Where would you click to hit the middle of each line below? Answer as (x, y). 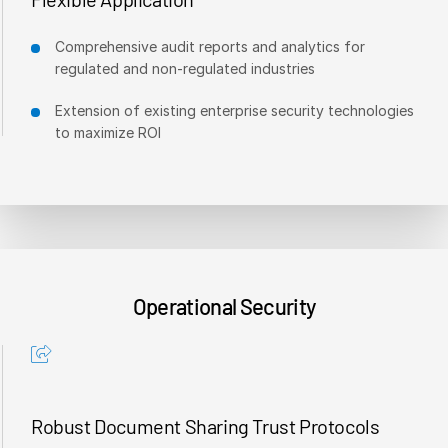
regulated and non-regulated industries (185, 68)
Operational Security (224, 305)
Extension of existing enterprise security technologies (234, 110)
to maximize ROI (108, 132)
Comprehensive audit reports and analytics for (210, 46)
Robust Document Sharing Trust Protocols (205, 425)
